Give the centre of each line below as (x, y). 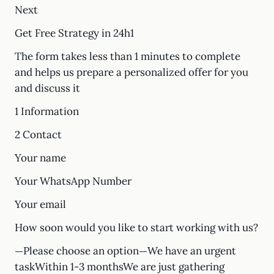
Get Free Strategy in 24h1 (74, 33)
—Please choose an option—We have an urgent (125, 251)
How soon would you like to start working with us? (136, 228)
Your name (40, 158)
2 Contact (38, 135)
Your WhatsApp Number (73, 181)
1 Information (47, 111)
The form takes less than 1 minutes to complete (128, 56)
